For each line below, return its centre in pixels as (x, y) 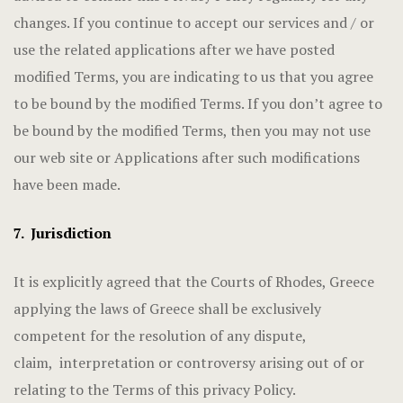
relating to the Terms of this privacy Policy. (155, 390)
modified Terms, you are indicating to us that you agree (193, 76)
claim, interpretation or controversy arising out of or (189, 363)
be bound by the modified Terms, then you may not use (192, 130)
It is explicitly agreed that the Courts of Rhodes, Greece (194, 282)
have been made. (67, 184)
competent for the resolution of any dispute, (160, 336)
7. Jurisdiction (63, 233)
